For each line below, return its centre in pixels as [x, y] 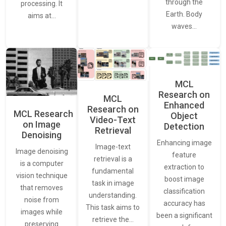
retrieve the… [113, 220]
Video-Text [113, 120]
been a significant [184, 215]
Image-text [113, 147]
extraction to [184, 167]
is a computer [42, 163]
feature [184, 155]
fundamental [113, 171]
